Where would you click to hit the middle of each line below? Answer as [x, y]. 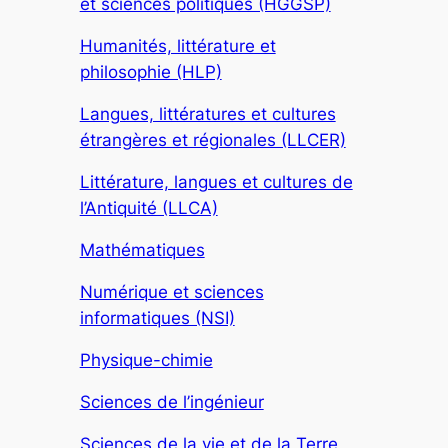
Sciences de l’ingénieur [171, 402]
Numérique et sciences [171, 292]
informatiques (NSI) [157, 318]
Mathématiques [142, 250]
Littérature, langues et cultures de [216, 182]
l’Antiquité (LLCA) [148, 208]
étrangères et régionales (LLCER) [212, 140]
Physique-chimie [146, 360]
